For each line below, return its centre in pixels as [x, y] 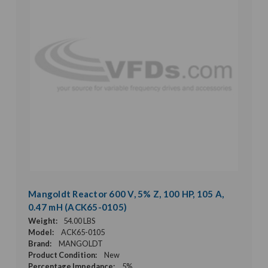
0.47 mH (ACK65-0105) [77, 207]
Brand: [40, 243]
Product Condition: [63, 255]
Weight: [43, 220]
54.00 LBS [79, 220]
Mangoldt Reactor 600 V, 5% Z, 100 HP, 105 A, [126, 194]
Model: [41, 232]
